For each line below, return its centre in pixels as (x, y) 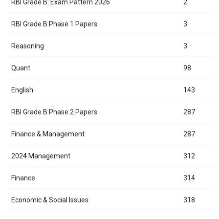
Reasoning (28, 46)
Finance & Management (48, 134)
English (22, 90)
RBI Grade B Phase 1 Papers (54, 24)
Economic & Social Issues (50, 200)
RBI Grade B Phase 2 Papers (54, 112)
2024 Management (41, 156)
